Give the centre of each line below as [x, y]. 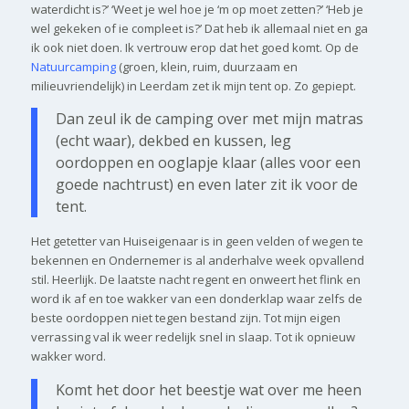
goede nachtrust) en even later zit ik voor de [206, 185]
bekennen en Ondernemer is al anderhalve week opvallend [197, 261]
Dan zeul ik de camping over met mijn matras [209, 119]
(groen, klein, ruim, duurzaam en [208, 66]
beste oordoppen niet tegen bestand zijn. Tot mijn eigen [185, 318]
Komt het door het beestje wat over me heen [208, 389]
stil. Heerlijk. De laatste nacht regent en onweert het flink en [195, 280]
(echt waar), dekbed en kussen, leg [173, 141]
